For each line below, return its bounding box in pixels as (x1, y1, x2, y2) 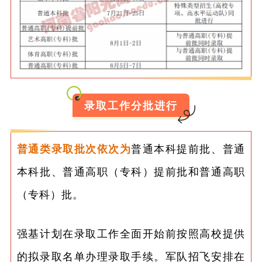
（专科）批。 (16, 187, 84, 201)
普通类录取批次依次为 (16, 141, 132, 156)
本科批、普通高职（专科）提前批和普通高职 (16, 164, 246, 178)
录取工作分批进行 (84, 98, 178, 113)
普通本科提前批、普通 (131, 141, 246, 156)
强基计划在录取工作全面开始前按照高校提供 (16, 226, 246, 240)
